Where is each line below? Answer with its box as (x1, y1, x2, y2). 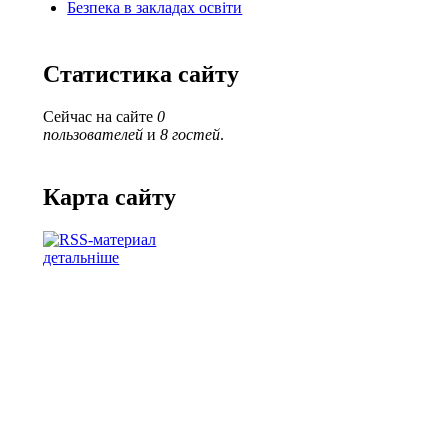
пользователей (43, 126, 144, 143)
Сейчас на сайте (43, 108, 158, 125)
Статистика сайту (43, 61, 240, 88)
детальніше (43, 248, 120, 266)
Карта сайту (43, 183, 177, 210)
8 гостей (160, 126, 221, 143)
